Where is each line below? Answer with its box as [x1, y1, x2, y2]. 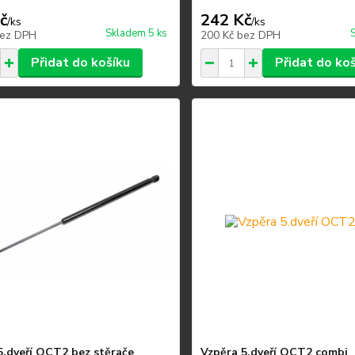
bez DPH [237, 28, 281, 43]
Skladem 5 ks [105, 26, 168, 40]
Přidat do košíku [30, 54, 130, 71]
